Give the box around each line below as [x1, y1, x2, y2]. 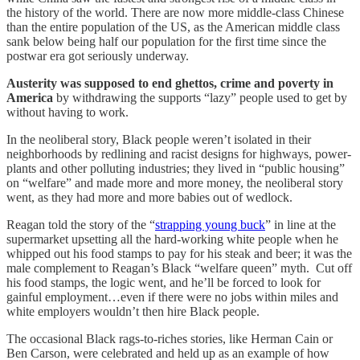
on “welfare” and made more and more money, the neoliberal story [6, 175, 343, 190]
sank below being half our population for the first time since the [6, 34, 326, 48]
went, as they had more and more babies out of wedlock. [6, 190, 292, 204]
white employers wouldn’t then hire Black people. [6, 304, 263, 318]
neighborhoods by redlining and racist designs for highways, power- [6, 146, 351, 161]
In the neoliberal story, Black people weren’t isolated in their [6, 132, 311, 146]
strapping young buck [155, 217, 265, 231]
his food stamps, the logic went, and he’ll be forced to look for [6, 275, 321, 289]
